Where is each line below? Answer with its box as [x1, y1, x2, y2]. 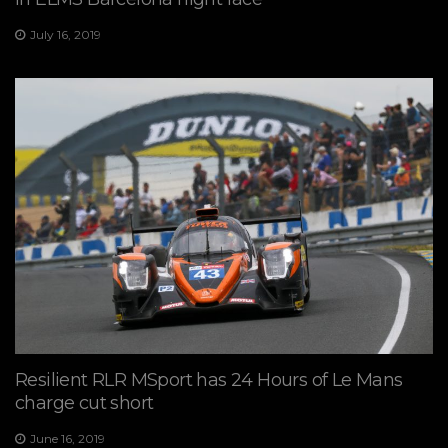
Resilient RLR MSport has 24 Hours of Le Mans [15, 368, 403, 391]
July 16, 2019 [30, 26, 101, 42]
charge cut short [15, 391, 154, 414]
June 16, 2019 [30, 430, 105, 446]
